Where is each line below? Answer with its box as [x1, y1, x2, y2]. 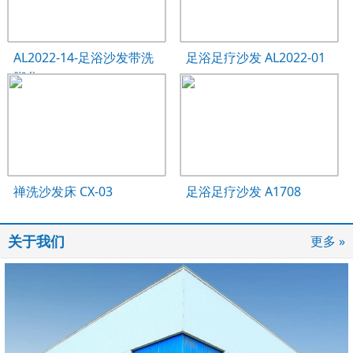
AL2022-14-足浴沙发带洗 [13, 49, 154, 66]
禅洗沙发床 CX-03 [13, 183, 113, 200]
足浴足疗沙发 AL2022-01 [186, 49, 326, 66]
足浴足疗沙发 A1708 [186, 183, 302, 200]
